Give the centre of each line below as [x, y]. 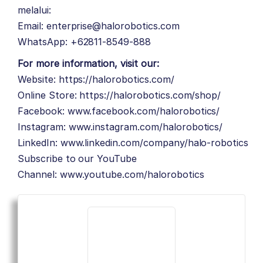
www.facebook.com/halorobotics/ [144, 111]
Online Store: [49, 95]
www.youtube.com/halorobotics [132, 175]
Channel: [37, 175]
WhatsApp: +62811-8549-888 [84, 42]
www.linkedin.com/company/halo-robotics [154, 143]
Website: [37, 80]
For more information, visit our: [88, 64]
